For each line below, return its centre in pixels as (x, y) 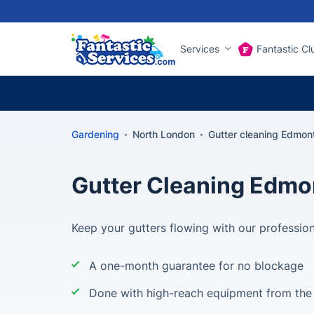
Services (200, 49)
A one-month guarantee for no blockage (196, 266)
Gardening (95, 134)
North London (164, 134)
